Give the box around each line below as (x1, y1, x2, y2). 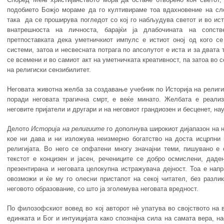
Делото (6, 125, 31, 133)
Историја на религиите (31, 125, 105, 133)
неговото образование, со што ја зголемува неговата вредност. (6, 185, 198, 193)
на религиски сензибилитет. (6, 66, 91, 74)
